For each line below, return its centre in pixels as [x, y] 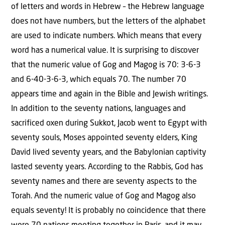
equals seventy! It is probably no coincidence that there [108, 211]
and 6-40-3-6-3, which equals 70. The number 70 [99, 80]
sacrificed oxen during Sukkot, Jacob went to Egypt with [109, 123]
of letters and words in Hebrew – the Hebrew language [108, 7]
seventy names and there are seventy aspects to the [104, 182]
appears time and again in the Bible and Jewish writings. [109, 94]
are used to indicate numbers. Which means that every [106, 36]
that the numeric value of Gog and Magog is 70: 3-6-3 [106, 65]
